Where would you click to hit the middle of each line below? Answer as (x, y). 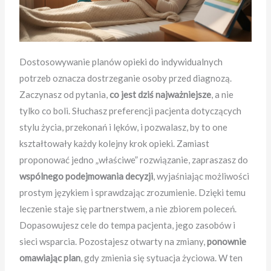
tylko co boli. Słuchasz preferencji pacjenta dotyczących (131, 111)
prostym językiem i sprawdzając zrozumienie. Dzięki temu (133, 193)
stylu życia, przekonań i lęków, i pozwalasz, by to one (124, 127)
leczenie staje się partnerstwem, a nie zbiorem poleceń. (128, 209)
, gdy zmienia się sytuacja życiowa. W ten (162, 258)
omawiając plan (50, 258)
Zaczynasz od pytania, (65, 95)
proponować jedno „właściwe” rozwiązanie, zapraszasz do (134, 160)
